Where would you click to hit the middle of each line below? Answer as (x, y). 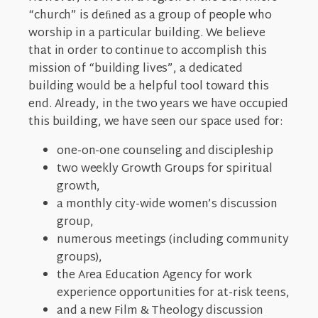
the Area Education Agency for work (154, 275)
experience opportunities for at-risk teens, (173, 293)
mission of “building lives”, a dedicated (136, 69)
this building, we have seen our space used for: (156, 122)
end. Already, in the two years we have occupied (159, 104)
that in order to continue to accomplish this (148, 51)
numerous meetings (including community (173, 240)
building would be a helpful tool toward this (149, 87)
